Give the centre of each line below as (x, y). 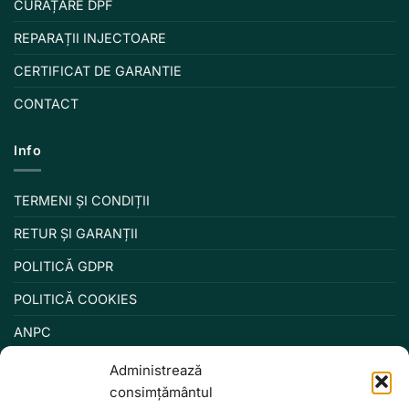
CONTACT (46, 104)
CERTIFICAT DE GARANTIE (98, 71)
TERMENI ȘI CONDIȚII (82, 201)
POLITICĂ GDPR (63, 267)
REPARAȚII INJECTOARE (90, 38)
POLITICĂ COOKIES (75, 299)
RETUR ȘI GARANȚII (76, 234)
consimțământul (161, 393)
